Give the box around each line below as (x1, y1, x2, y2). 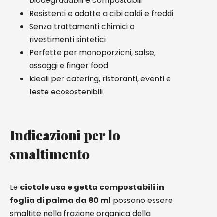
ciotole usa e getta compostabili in (20, 182, 164, 193)
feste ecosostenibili (29, 86, 103, 97)
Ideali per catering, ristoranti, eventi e (29, 73, 171, 84)
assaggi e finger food (29, 60, 108, 71)
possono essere (111, 195, 173, 206)
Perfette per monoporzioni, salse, (29, 47, 155, 58)
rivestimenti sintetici (29, 34, 106, 45)
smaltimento (10, 145, 90, 163)
